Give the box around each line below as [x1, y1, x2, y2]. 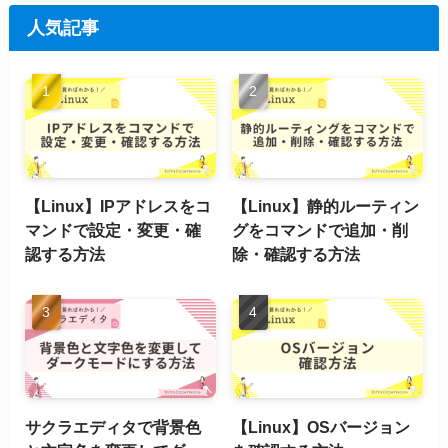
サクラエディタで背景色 [24, 417, 201, 436]
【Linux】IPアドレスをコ [24, 197, 211, 216]
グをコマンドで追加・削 [232, 221, 409, 240]
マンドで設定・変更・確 [24, 221, 201, 240]
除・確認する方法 [232, 245, 361, 264]
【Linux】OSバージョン [232, 417, 411, 436]
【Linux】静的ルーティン [232, 197, 420, 216]
